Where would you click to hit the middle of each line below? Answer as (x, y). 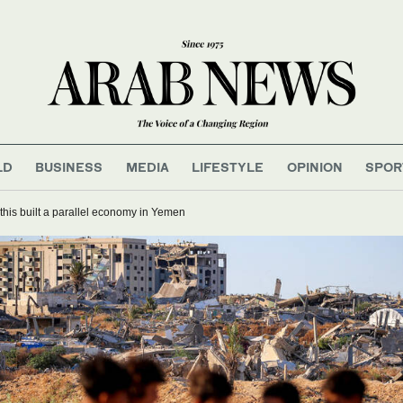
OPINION (314, 167)
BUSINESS (69, 167)
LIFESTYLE (228, 167)
